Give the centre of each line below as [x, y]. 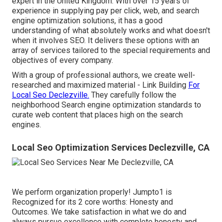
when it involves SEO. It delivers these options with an [106, 40]
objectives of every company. [62, 60]
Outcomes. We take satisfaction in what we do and [99, 212]
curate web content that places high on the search [97, 114]
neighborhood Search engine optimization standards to [107, 105]
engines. [27, 124]
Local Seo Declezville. [51, 95]
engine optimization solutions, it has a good [87, 20]
